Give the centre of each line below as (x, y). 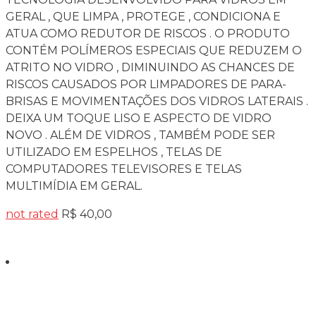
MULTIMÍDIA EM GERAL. (74, 186)
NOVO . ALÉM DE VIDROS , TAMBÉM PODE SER (140, 135)
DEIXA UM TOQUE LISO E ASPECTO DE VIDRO (139, 118)
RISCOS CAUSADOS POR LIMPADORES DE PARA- (146, 84)
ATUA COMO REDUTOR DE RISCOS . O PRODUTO (148, 33)
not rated (32, 214)
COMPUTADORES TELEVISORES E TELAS (124, 169)
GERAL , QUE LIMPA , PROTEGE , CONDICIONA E (143, 16)
